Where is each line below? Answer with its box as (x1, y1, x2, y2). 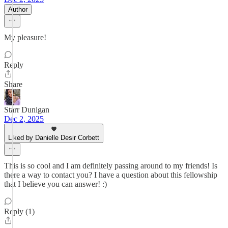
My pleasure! (4, 33, 46, 42)
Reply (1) (4, 207, 35, 216)
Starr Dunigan (4, 105, 49, 114)
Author (8, 6, 27, 13)
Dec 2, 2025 (4, 115, 44, 123)
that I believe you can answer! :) (4, 180, 107, 188)
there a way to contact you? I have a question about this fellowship (4, 170, 217, 179)
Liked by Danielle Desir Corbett (8, 134, 99, 141)
